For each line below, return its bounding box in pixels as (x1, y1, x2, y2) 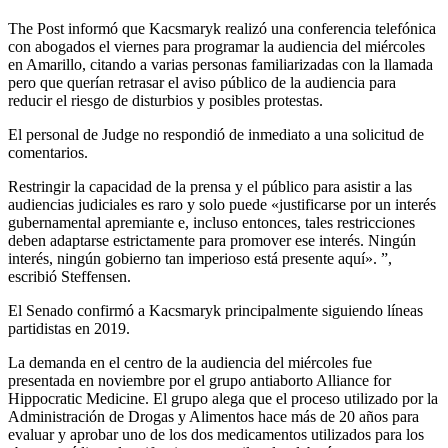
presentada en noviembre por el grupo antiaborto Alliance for (8, 371, 391, 389)
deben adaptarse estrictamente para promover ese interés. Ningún (8, 231, 416, 249)
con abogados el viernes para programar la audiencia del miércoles (8, 37, 425, 55)
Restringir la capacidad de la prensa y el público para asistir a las (8, 177, 412, 195)
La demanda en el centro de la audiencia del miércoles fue (8, 353, 372, 371)
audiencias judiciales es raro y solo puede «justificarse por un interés (8, 195, 436, 213)
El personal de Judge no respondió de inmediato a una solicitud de (8, 125, 424, 143)
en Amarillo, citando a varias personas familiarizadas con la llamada (8, 55, 433, 73)
